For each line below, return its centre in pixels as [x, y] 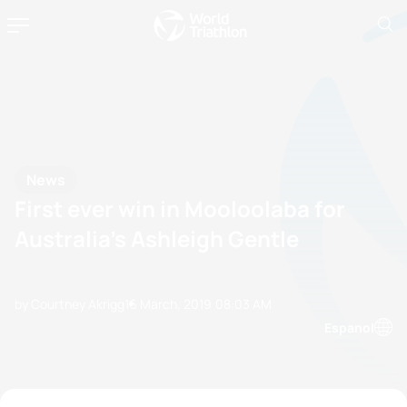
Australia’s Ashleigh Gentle [157, 238]
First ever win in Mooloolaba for [180, 208]
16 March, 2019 [168, 303]
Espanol [349, 327]
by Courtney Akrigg [69, 303]
